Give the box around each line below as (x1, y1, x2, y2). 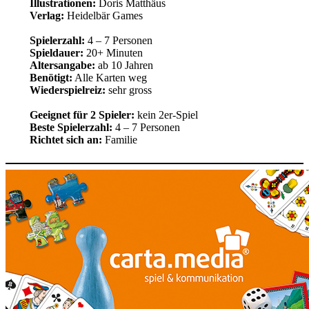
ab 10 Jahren (94, 59, 153, 72)
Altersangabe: (29, 59, 95, 72)
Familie (101, 134, 137, 146)
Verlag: (29, 10, 64, 22)
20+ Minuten (83, 47, 143, 59)
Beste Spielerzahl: (29, 121, 112, 134)
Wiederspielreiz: (29, 84, 106, 97)
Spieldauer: (29, 47, 83, 59)
